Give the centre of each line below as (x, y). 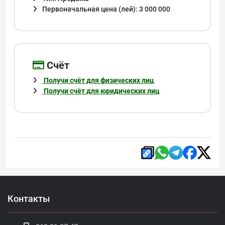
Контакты (29, 199)
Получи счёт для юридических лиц (101, 91)
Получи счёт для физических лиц (98, 81)
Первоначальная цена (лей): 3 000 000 (106, 9)
